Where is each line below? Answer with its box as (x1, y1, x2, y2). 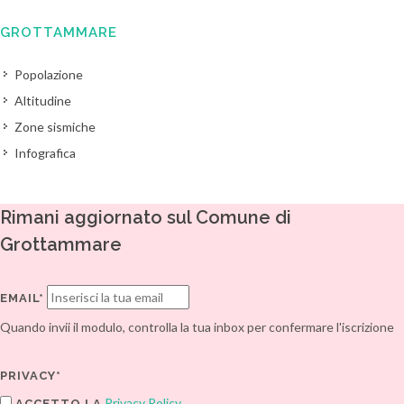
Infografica (14, 145, 76, 161)
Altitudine (14, 93, 71, 108)
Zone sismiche (14, 119, 96, 134)
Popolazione (14, 67, 83, 82)
